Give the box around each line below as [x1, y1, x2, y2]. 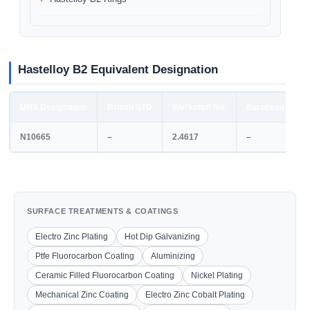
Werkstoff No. [172, 102, 226, 112]
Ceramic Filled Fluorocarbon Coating [35, 271, 174, 280]
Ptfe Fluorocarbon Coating [35, 251, 134, 261]
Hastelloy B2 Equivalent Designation [18, 63, 218, 76]
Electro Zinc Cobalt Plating [145, 290, 245, 300]
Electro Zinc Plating [35, 232, 108, 241]
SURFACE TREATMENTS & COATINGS [27, 207, 179, 215]
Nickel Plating [191, 271, 243, 280]
